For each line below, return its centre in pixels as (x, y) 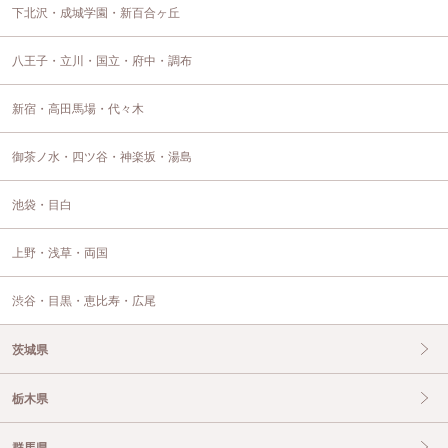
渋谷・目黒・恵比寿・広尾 (84, 300)
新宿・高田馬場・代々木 (78, 108)
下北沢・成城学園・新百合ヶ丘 (96, 12)
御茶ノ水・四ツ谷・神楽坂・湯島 (102, 156)
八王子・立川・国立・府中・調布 (102, 60)
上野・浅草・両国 (60, 252)
